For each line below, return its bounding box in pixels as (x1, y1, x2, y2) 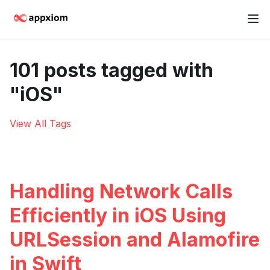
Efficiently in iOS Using (10, 204, 226, 227)
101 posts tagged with (10, 58, 213, 82)
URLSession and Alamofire (10, 228, 260, 251)
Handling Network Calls (10, 180, 233, 203)
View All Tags (10, 118, 71, 130)
